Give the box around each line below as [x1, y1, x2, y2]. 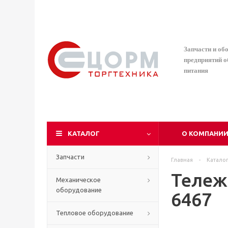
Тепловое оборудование [56, 209, 133, 216]
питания [184, 67, 208, 74]
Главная [171, 157, 193, 163]
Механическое [56, 176, 101, 183]
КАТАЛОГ [68, 130, 100, 137]
